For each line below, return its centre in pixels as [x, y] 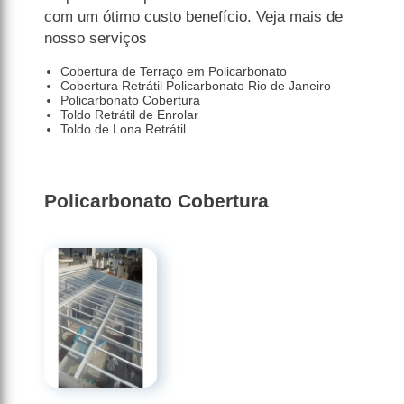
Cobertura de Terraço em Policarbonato [173, 72]
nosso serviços [96, 39]
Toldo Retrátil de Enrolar [129, 115]
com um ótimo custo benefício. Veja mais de [194, 17]
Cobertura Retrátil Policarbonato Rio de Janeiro [195, 86]
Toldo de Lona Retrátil [123, 129]
